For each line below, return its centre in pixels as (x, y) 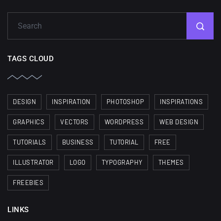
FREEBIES (28, 183)
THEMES (171, 163)
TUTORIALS (30, 142)
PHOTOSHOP (125, 102)
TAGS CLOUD (31, 59)
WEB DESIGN (179, 122)
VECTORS (74, 122)
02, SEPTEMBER (110, 14)
